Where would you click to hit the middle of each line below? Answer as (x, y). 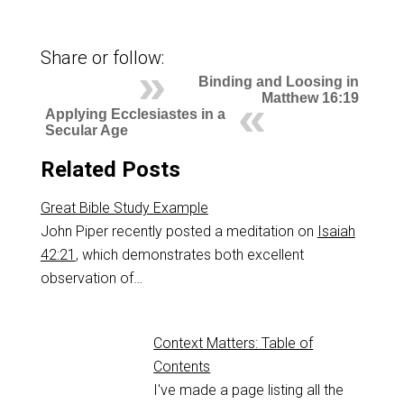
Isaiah (336, 232)
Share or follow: (102, 58)
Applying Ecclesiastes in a (135, 115)
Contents (182, 367)
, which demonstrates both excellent (189, 255)
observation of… (91, 279)
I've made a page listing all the (249, 390)
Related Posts (110, 170)
